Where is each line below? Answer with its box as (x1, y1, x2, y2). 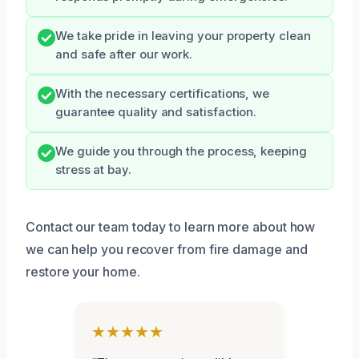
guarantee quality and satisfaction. (55, 104, 257, 119)
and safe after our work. (55, 46, 193, 62)
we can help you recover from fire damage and (26, 240, 308, 257)
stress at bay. (55, 162, 131, 177)
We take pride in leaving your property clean (55, 28, 311, 43)
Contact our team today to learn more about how (26, 218, 316, 235)
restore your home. (26, 263, 140, 280)
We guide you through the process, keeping (55, 143, 307, 159)
